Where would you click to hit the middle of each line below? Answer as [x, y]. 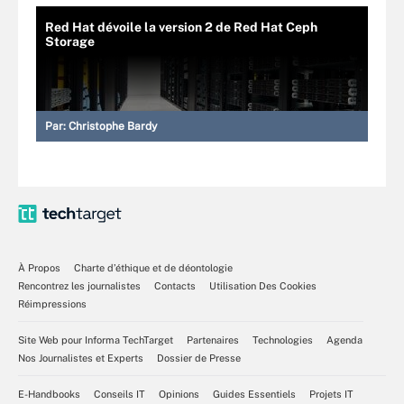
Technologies [283, 340]
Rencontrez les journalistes [79, 286]
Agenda [344, 340]
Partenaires [213, 340]
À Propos [39, 268]
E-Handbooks [49, 394]
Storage [70, 41]
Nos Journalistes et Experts [81, 358]
